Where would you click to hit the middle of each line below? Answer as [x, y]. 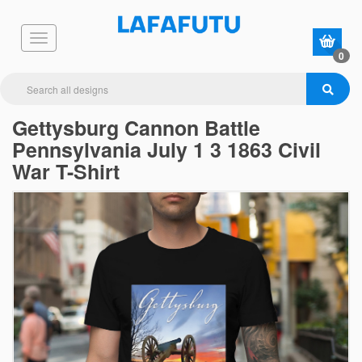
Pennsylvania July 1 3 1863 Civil [166, 149]
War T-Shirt [66, 171]
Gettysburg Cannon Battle [136, 128]
